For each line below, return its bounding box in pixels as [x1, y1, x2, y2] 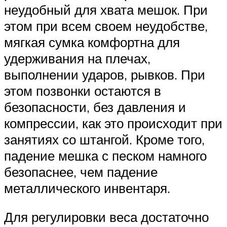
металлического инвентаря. [4, 179, 170, 196]
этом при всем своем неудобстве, [4, 17, 208, 34]
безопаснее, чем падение [4, 163, 158, 180]
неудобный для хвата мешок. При [4, 1, 208, 18]
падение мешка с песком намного [4, 147, 207, 164]
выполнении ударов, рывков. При [4, 66, 205, 83]
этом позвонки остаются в [4, 82, 161, 99]
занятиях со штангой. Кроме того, [4, 131, 205, 147]
